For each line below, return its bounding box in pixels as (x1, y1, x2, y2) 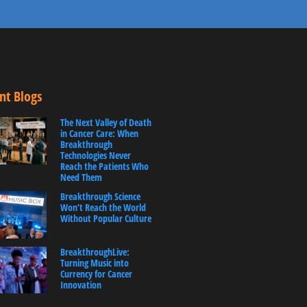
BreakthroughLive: (60, 245, 130, 258)
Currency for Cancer (60, 267, 132, 280)
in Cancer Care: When (60, 127, 138, 140)
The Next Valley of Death (60, 116, 151, 130)
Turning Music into (60, 256, 129, 269)
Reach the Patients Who (60, 160, 149, 173)
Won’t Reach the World (60, 201, 146, 214)
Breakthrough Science (60, 190, 140, 204)
